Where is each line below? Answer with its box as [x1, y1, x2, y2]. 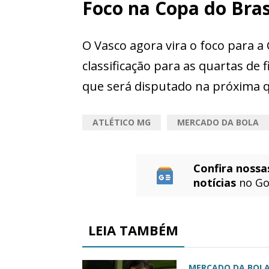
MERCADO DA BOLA [177, 116, 259, 128]
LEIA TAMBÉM [88, 221, 178, 240]
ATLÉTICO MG [92, 116, 151, 128]
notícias [193, 175, 236, 190]
